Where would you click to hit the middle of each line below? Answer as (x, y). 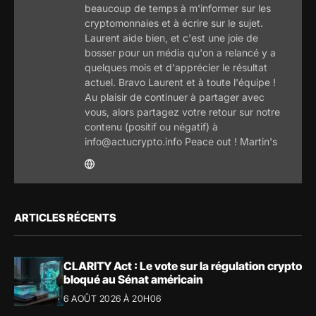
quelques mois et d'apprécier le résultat (176, 68)
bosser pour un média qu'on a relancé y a (180, 53)
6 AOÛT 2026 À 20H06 (113, 298)
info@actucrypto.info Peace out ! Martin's (181, 142)
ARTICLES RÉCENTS (65, 218)
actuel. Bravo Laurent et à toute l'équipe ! (180, 83)
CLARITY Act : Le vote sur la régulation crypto (183, 266)
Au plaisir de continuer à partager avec (175, 97)
